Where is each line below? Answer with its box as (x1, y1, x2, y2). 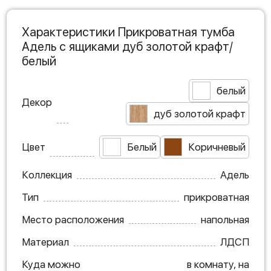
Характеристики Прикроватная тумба (22, 25, 235, 39)
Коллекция (22, 169, 72, 181)
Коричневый (188, 141, 246, 153)
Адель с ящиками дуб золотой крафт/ (22, 39, 233, 54)
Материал (22, 236, 69, 248)
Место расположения (22, 214, 124, 226)
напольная (201, 214, 249, 226)
